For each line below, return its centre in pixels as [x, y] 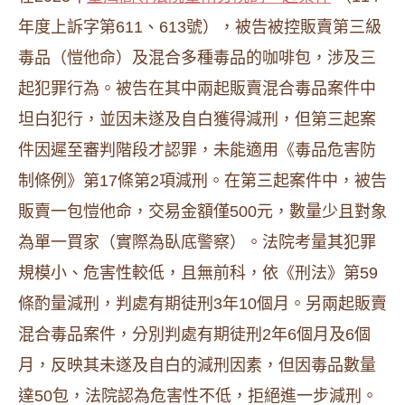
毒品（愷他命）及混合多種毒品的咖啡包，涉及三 [197, 58]
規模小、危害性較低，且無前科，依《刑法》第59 [198, 273]
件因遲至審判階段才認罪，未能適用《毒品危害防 [197, 150]
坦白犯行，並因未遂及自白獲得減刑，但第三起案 [197, 119]
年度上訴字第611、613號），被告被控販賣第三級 [200, 27]
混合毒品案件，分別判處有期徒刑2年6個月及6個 [194, 334]
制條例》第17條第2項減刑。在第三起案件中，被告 [202, 181]
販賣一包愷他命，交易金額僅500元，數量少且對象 [202, 212]
